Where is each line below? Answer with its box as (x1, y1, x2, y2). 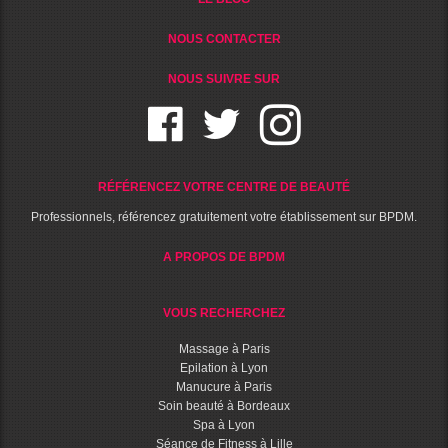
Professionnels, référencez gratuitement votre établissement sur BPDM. (31, 209, 417, 224)
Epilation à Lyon (180, 360, 268, 375)
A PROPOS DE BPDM (163, 249, 285, 264)
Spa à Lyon (193, 417, 255, 432)
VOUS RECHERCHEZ (163, 305, 285, 320)
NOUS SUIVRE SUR (168, 71, 280, 86)
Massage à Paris (178, 341, 270, 356)
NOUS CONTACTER (167, 31, 281, 46)
